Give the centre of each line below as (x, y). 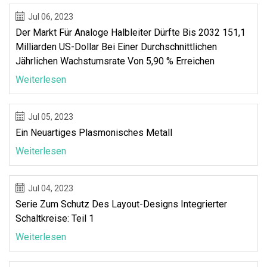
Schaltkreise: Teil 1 (55, 218)
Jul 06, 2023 (51, 16)
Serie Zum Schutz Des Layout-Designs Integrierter (121, 204)
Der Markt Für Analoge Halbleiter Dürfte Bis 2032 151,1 (131, 32)
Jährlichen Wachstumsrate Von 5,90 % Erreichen (115, 61)
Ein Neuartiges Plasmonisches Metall (94, 132)
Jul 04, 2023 (51, 188)
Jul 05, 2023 (51, 117)
